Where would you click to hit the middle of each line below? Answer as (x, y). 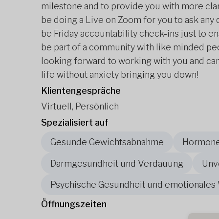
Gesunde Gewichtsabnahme (107, 142)
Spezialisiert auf (75, 122)
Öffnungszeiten (74, 204)
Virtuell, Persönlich (80, 106)
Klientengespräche (81, 91)
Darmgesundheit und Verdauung (117, 163)
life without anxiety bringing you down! (120, 75)
